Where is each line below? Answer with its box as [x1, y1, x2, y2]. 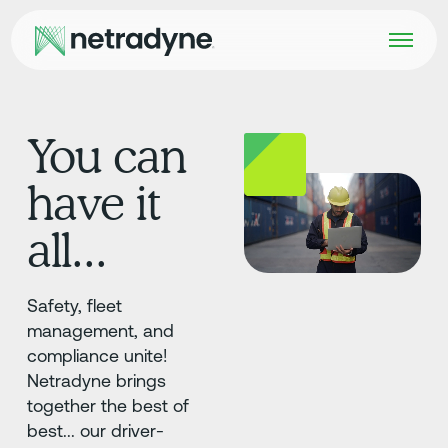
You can [26, 128, 187, 185]
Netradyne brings [26, 370, 166, 392]
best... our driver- [26, 420, 164, 442]
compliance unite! [26, 345, 167, 367]
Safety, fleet [26, 295, 122, 317]
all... [26, 222, 108, 279]
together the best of [26, 395, 189, 417]
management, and [26, 320, 174, 342]
